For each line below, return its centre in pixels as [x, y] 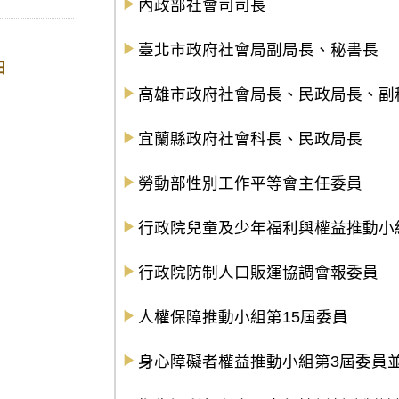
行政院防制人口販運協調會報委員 [258, 273]
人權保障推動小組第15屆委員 [243, 317]
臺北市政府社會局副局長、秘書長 [258, 50]
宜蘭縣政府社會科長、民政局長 [250, 139]
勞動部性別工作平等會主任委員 [250, 183]
